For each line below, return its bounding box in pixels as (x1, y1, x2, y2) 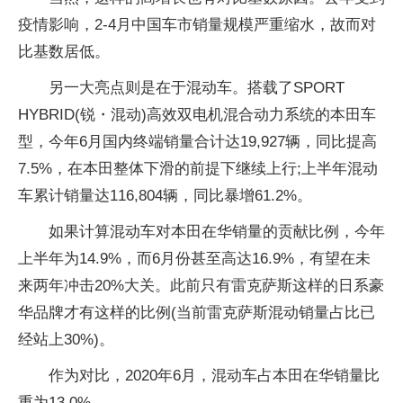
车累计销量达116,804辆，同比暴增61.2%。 (18, 187, 312, 204)
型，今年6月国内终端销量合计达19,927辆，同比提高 (18, 133, 377, 150)
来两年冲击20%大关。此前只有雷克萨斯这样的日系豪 (18, 277, 384, 294)
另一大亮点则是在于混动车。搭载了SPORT (49, 79, 345, 96)
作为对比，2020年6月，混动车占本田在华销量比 (49, 367, 380, 384)
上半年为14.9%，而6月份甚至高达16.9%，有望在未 (18, 250, 371, 267)
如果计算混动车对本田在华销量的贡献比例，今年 (49, 223, 385, 240)
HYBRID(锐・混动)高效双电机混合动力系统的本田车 (18, 106, 376, 123)
